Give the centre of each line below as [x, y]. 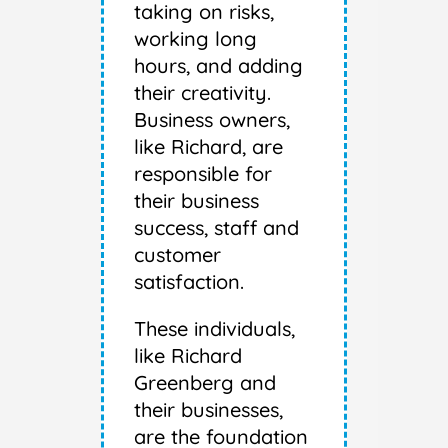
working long [195, 39]
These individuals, [214, 329]
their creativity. [202, 93]
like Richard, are [208, 147]
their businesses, [208, 410]
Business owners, [211, 120]
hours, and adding [218, 66]
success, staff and [216, 228]
